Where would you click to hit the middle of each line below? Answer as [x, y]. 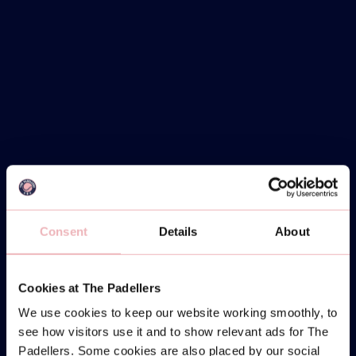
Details [178, 231]
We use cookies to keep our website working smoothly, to [178, 312]
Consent [64, 231]
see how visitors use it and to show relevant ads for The [173, 331]
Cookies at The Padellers [89, 288]
